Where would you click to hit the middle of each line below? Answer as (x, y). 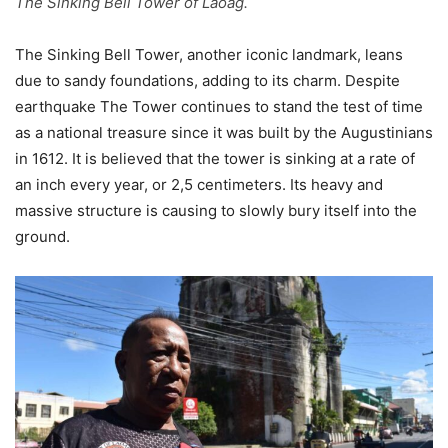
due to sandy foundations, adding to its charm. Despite (207, 80)
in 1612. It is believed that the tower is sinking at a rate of (215, 158)
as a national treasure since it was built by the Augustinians (224, 132)
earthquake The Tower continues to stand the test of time (219, 106)
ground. (42, 236)
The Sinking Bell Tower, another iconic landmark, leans (209, 54)
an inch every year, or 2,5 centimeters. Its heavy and (199, 184)
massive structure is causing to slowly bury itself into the (216, 210)
